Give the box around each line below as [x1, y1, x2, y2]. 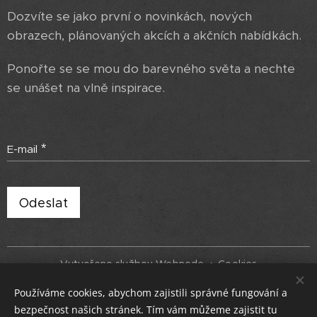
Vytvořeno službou [59, 258, 156, 270]
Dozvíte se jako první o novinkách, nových [7, 8, 252, 24]
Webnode [156, 258, 204, 270]
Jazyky [139, 287, 175, 300]
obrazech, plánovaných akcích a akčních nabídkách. [7, 28, 305, 43]
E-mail [7, 142, 38, 156]
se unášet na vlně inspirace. [7, 80, 165, 96]
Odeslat [19, 195, 68, 211]
